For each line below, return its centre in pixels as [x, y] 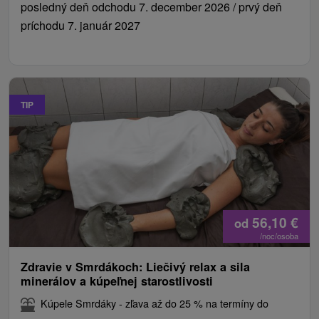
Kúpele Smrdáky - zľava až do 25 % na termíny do [155, 303]
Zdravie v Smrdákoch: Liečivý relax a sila [135, 267]
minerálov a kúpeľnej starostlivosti [117, 281]
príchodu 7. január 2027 [80, 26]
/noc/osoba [279, 236]
